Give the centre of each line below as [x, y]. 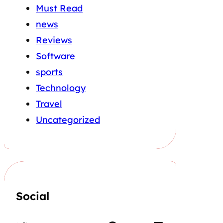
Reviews [54, 40]
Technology [61, 88]
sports [49, 72]
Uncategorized [68, 119]
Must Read [59, 8]
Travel [49, 104]
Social [33, 196]
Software [56, 56]
